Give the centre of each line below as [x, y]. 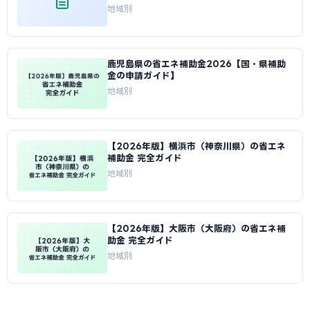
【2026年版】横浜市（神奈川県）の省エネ [197, 146]
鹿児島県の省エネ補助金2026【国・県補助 [197, 64]
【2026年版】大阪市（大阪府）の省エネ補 [197, 228]
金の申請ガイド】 [143, 75]
